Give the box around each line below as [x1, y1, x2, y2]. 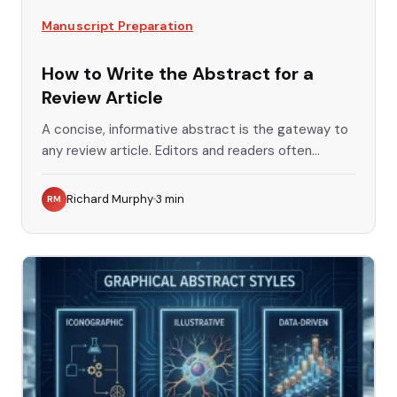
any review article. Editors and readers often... [42, 141, 320, 160]
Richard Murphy [66, 191, 153, 206]
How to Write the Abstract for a [42, 61, 314, 85]
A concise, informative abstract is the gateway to [42, 120, 348, 138]
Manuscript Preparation [42, 17, 194, 34]
